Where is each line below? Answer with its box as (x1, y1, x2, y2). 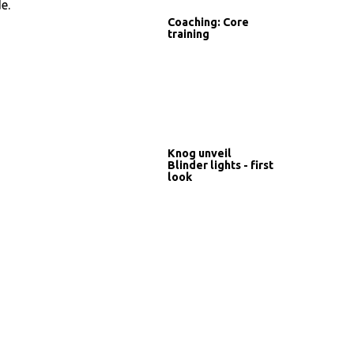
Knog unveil (168, 146, 232, 160)
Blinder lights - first (168, 158, 273, 171)
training (168, 27, 209, 40)
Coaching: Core (168, 15, 249, 28)
